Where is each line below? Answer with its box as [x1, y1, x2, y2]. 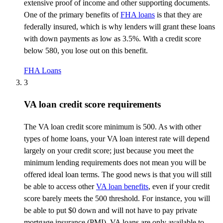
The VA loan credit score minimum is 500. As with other [24, 122, 201, 131]
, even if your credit [148, 182, 210, 191]
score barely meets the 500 [24, 194, 109, 203]
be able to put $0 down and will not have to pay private [24, 206, 197, 215]
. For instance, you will [138, 194, 210, 203]
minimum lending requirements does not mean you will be [24, 158, 206, 167]
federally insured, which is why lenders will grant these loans [24, 22, 215, 31]
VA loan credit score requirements [24, 99, 161, 110]
